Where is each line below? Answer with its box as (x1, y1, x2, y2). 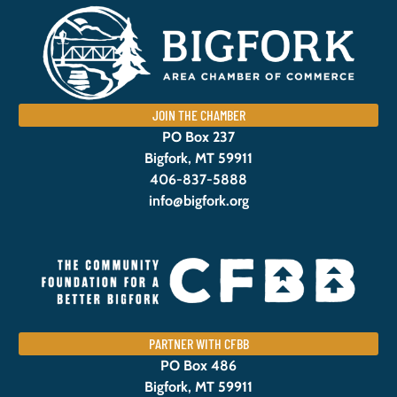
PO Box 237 (162, 128, 235, 146)
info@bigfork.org (148, 192, 249, 210)
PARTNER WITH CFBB (148, 334, 249, 352)
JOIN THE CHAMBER (152, 106, 245, 124)
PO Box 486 (160, 356, 237, 374)
